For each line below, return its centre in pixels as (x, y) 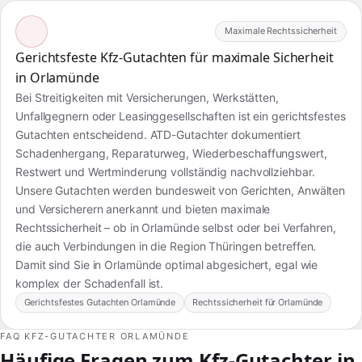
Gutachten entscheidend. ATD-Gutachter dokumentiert (158, 134)
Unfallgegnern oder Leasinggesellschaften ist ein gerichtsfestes (181, 116)
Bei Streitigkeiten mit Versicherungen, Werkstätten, (147, 97)
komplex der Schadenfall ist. (90, 283)
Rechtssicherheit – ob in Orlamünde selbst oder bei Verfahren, (176, 227)
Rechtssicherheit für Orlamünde (258, 303)
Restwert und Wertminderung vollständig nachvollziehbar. (165, 171)
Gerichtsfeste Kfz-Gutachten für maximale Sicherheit (175, 57)
